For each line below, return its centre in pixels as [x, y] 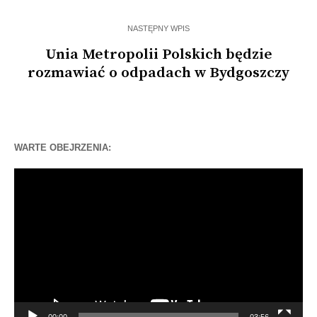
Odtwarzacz [42, 175]
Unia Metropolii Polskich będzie [158, 54]
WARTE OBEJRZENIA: [63, 147]
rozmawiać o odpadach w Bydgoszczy [158, 73]
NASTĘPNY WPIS [158, 28]
